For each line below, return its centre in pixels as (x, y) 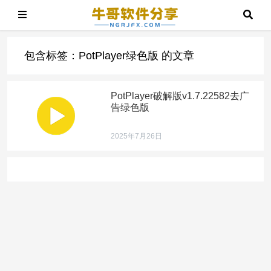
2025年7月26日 (137, 136)
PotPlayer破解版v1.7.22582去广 (180, 96)
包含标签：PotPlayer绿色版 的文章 (109, 56)
